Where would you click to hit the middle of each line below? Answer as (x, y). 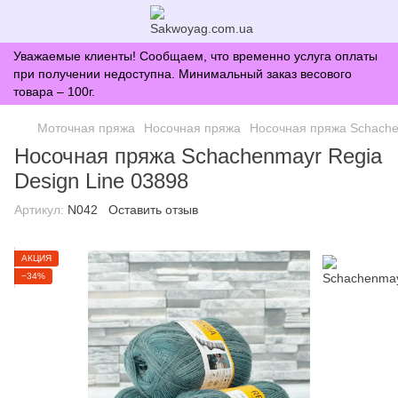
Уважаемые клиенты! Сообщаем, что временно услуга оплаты (195, 56)
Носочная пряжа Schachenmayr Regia (198, 156)
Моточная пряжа (86, 128)
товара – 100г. (54, 92)
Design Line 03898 (101, 181)
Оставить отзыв (153, 210)
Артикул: (39, 210)
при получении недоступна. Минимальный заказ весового (183, 74)
